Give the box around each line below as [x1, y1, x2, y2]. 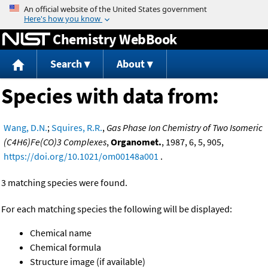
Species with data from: [1, 83, 219, 110]
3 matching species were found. [1, 176, 127, 189]
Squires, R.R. [51, 121, 102, 134]
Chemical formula [30, 241, 101, 254]
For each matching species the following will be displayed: [1, 203, 232, 215]
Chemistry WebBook [53, 29, 177, 48]
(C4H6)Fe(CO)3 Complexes [4, 136, 106, 148]
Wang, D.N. [4, 121, 47, 134]
